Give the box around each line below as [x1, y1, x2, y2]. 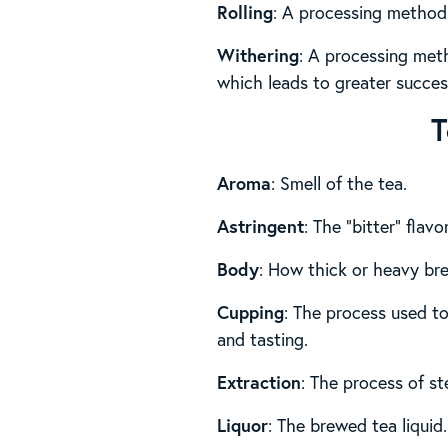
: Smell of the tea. [271, 170, 408, 195]
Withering [217, 42, 300, 67]
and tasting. [217, 326, 309, 351]
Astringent [217, 213, 305, 238]
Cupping [217, 299, 285, 324]
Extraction [217, 369, 302, 394]
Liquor [217, 412, 269, 437]
